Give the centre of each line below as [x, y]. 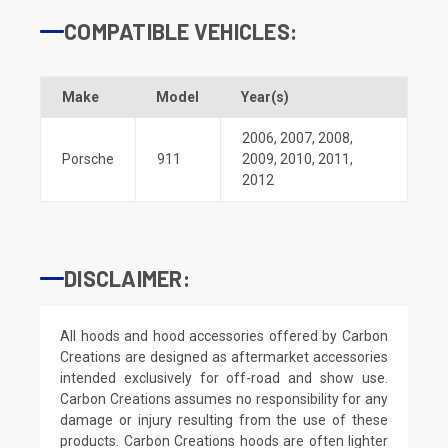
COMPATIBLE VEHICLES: [180, 30]
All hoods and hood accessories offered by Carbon [224, 335]
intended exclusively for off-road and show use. [224, 377]
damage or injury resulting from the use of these [224, 419]
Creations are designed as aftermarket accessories [224, 356]
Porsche [88, 158]
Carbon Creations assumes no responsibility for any [224, 398]
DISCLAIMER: [127, 277]
